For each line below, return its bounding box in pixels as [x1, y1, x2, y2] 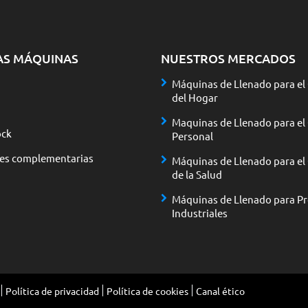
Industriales [172, 206, 228, 219]
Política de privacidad [5, 284, 99, 297]
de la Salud [172, 167, 222, 181]
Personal [172, 129, 213, 142]
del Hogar [172, 90, 218, 104]
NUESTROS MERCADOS [161, 49, 296, 66]
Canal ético [196, 284, 245, 297]
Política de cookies [107, 284, 188, 297]
